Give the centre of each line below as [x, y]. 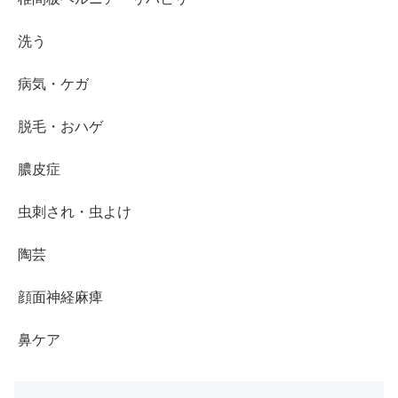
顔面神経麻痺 [60, 297]
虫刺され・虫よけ [75, 211]
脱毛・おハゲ [60, 126]
